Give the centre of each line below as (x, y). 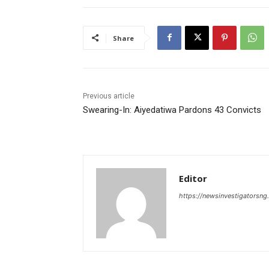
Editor (193, 178)
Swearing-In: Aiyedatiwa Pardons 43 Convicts (172, 110)
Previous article (109, 96)
